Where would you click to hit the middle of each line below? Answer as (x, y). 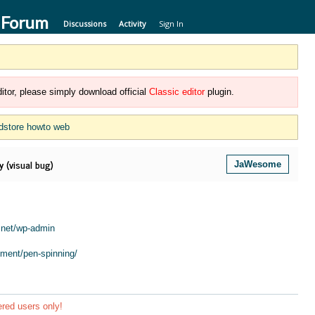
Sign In (171, 24)
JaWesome (258, 164)
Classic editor (177, 92)
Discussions (85, 24)
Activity (133, 24)
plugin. (219, 92)
